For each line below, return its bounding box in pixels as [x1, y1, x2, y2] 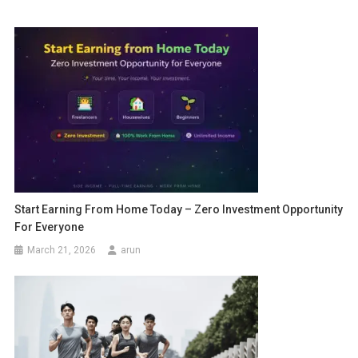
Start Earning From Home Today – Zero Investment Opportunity [14, 203, 344, 216]
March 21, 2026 [27, 245, 97, 256]
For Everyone [14, 221, 85, 233]
